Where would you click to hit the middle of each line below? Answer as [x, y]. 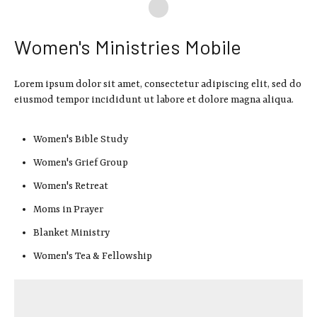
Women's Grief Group [81, 163]
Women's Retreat [71, 186]
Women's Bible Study [81, 139]
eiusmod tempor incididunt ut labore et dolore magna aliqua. [154, 100]
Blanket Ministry [72, 232]
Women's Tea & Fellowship [93, 257]
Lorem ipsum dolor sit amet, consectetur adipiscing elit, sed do [158, 85]
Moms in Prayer [69, 209]
